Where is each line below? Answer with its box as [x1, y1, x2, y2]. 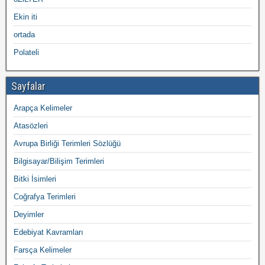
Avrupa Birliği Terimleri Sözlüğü [14, 139, 121, 148]
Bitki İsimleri [14, 174, 56, 183]
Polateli [14, 48, 39, 57]
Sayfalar [11, 80, 46, 92]
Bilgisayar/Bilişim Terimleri [14, 157, 104, 166]
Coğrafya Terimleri [14, 192, 76, 201]
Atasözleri [14, 121, 48, 130]
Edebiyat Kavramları [14, 228, 83, 237]
